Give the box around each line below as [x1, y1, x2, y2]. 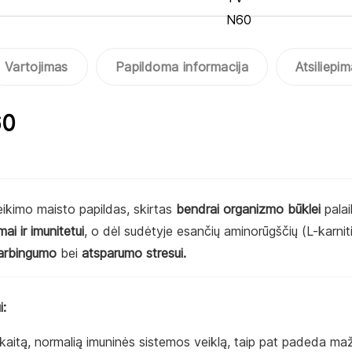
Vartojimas [4, 59, 68, 75]
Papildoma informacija [115, 59, 249, 75]
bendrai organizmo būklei [176, 201, 321, 218]
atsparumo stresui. [82, 245, 186, 262]
